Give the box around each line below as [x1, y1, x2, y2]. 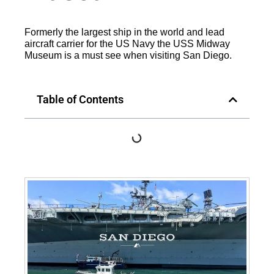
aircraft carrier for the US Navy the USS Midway [24, 39, 230, 50]
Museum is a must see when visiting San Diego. [24, 50, 232, 61]
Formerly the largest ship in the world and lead [24, 27, 224, 38]
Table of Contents [37, 93, 124, 106]
